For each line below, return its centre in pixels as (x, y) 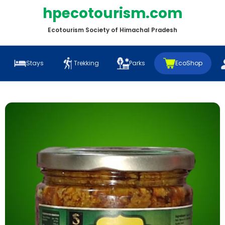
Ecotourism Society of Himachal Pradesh (113, 30)
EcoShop (189, 63)
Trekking (86, 63)
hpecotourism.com (113, 13)
